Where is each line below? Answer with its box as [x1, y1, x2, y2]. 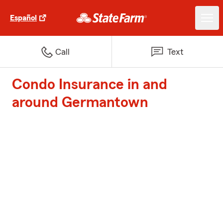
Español [10, 14, 37, 22]
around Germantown [12, 95, 148, 110]
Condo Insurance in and [12, 77, 167, 92]
